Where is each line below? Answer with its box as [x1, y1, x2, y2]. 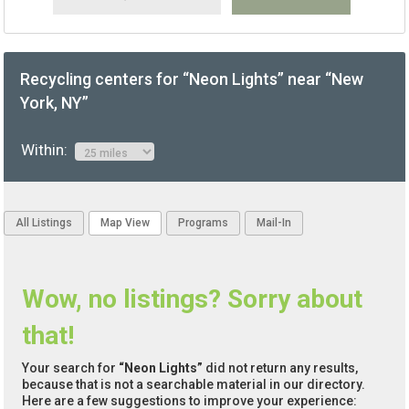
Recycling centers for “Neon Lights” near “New [20, 69, 364, 89]
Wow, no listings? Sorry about [22, 284, 363, 315]
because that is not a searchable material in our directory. [22, 377, 366, 393]
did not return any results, [203, 361, 359, 376]
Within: [20, 141, 75, 160]
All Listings [16, 216, 73, 230]
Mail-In [257, 216, 292, 230]
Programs [178, 216, 229, 230]
